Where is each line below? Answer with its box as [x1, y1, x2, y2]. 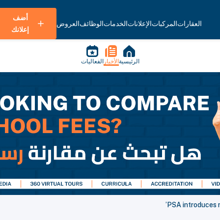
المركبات [152, 20, 177, 27]
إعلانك [11, 26, 29, 33]
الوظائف [80, 20, 104, 27]
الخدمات [104, 20, 128, 27]
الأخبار [103, 58, 119, 65]
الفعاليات [81, 58, 104, 65]
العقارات [177, 20, 202, 27]
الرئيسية [118, 58, 139, 65]
